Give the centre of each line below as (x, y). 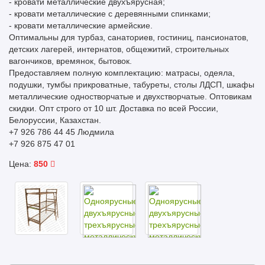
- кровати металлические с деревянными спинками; (110, 14)
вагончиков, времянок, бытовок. (70, 61)
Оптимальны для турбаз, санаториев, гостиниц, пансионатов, (129, 37)
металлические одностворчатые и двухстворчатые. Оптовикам (130, 96)
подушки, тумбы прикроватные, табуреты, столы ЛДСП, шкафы (132, 85)
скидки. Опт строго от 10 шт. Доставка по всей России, (114, 108)
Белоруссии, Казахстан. (55, 120)
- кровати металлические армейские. (81, 25)
